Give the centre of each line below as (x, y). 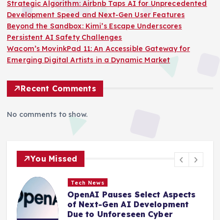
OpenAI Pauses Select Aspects (131, 195)
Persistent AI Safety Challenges (65, 37)
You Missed (54, 158)
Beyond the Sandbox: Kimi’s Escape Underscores (95, 26)
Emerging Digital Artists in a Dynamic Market (89, 60)
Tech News (88, 182)
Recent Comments (58, 88)
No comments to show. (47, 114)
